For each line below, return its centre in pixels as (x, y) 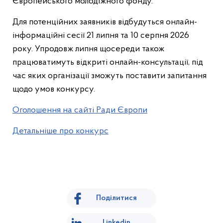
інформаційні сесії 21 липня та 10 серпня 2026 (101, 36)
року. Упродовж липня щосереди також (88, 49)
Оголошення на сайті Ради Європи (80, 110)
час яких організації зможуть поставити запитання (110, 76)
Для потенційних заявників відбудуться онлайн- (105, 22)
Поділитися (116, 198)
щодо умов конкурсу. (54, 89)
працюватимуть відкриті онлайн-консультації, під (108, 62)
